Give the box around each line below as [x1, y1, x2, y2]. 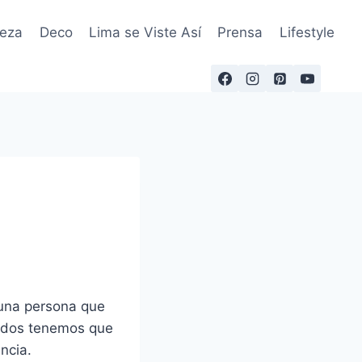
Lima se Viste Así [89, 23, 202, 40]
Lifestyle [279, 23, 335, 40]
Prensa [217, 23, 263, 40]
